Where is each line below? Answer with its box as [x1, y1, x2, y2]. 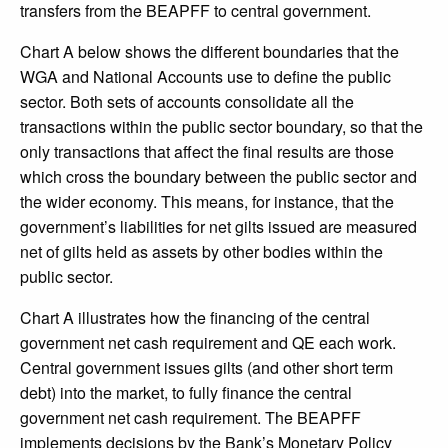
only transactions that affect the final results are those [20, 140, 394, 164]
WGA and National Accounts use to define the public [20, 65, 391, 89]
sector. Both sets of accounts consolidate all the [20, 90, 354, 114]
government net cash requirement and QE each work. [20, 331, 396, 355]
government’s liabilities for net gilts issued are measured [20, 215, 417, 239]
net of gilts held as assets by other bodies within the [20, 240, 383, 264]
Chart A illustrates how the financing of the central [20, 306, 370, 330]
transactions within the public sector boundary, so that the [20, 115, 423, 139]
